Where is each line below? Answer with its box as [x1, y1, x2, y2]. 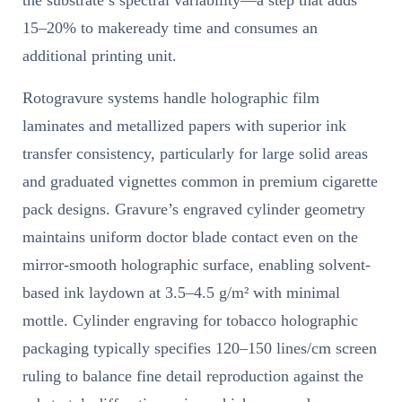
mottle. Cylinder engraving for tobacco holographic [22, 310, 358, 329]
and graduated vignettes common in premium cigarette [22, 171, 378, 190]
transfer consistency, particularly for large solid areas [22, 144, 368, 162]
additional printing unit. [22, 46, 177, 65]
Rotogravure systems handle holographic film [22, 88, 319, 107]
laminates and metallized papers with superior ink [22, 116, 346, 135]
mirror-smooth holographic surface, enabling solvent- [22, 255, 371, 274]
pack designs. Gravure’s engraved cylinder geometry [22, 199, 365, 218]
